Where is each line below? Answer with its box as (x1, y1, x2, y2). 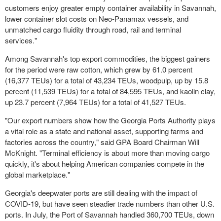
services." (5, 35, 39, 45)
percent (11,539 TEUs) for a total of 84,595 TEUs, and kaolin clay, (5, 86, 216, 96)
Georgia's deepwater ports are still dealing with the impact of (5, 187, 197, 198)
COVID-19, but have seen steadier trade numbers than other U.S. (5, 198, 215, 209)
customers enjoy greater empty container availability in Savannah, (5, 2, 216, 13)
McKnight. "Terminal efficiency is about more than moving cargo (5, 147, 210, 158)
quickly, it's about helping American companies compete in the (5, 158, 204, 169)
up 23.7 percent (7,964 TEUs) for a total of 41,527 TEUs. (5, 97, 186, 107)
